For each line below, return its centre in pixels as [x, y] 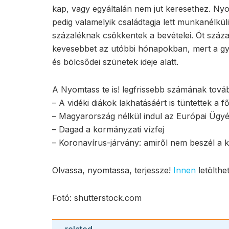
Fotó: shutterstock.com [97, 198]
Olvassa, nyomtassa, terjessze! [113, 170]
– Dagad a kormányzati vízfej [108, 129]
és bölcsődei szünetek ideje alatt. [115, 62]
